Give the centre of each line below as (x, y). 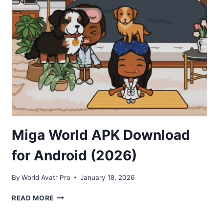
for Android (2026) (74, 156)
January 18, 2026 (108, 177)
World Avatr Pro (46, 177)
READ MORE (33, 198)
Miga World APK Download (101, 135)
